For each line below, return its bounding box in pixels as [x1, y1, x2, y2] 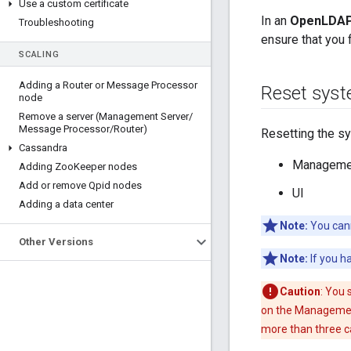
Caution [280, 285, 320, 299]
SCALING [19, 49, 60, 60]
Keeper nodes [74, 161, 137, 172]
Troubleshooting [19, 16, 94, 28]
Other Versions [19, 236, 93, 248]
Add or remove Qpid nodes [19, 179, 142, 191]
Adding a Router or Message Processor [19, 79, 197, 91]
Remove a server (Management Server [19, 110, 189, 122]
